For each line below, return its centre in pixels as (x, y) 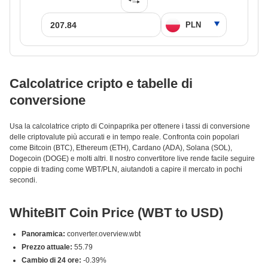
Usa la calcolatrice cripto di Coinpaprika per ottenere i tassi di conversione (130, 126)
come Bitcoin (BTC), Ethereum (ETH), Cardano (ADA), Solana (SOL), (121, 148)
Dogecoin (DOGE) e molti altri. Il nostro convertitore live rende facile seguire (132, 159)
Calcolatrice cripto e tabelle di (101, 83)
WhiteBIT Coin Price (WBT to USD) (116, 213)
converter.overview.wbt (103, 234)
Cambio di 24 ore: (51, 260)
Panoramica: (43, 234)
